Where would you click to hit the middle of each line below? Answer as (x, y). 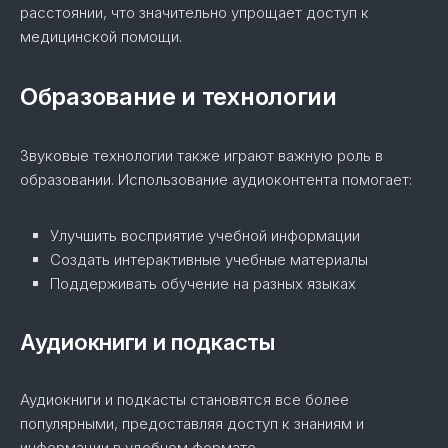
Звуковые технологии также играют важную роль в (201, 155)
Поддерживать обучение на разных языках (203, 283)
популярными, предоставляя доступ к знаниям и (192, 423)
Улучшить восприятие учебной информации (205, 235)
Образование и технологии (178, 96)
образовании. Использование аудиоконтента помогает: (216, 179)
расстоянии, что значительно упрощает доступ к (194, 12)
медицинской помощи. (101, 36)
